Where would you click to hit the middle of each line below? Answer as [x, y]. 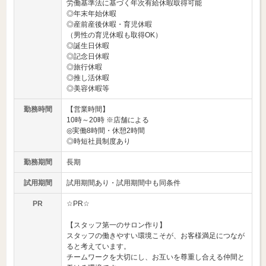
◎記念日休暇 [88, 56]
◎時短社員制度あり [99, 141]
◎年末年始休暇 [91, 14]
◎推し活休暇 [88, 78]
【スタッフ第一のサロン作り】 [116, 225]
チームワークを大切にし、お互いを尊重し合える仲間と [156, 257]
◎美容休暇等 [88, 88]
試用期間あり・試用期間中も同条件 [123, 183]
